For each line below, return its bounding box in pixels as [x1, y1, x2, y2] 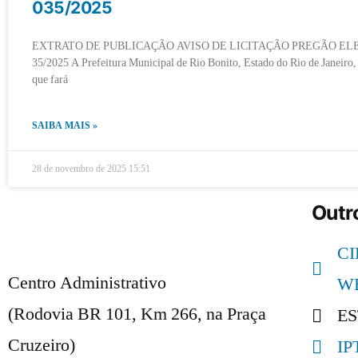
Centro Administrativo [8, 272, 166, 294]
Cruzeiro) [8, 334, 75, 356]
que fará [32, 73, 68, 86]
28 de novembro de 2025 [32, 163, 129, 175]
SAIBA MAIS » [32, 120, 97, 132]
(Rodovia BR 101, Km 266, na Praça [8, 303, 266, 325]
